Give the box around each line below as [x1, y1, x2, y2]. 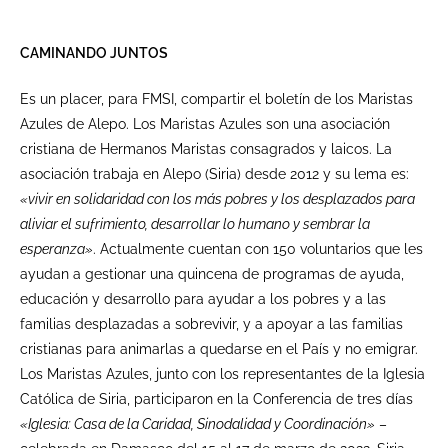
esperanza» [20, 240, 93, 257]
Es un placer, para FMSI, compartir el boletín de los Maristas [20, 90, 413, 107]
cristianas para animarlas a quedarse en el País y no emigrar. [20, 340, 418, 357]
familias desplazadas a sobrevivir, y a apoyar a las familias [20, 315, 403, 332]
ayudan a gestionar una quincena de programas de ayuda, [20, 265, 404, 282]
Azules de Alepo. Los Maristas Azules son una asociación [20, 115, 390, 132]
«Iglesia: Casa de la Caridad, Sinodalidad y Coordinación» [20, 415, 375, 432]
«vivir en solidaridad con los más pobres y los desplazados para [20, 190, 415, 207]
